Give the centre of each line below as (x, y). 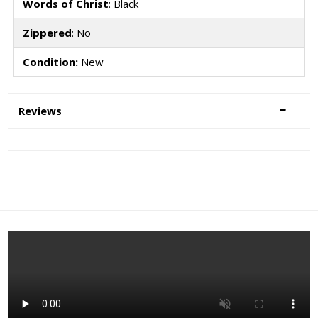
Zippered (47, 33)
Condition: (50, 62)
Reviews (40, 110)
